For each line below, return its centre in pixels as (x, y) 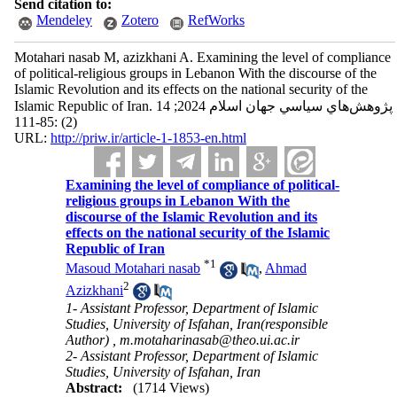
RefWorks (216, 20)
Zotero (140, 20)
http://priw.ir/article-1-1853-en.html (148, 138)
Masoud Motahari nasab (133, 269)
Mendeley (64, 20)
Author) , (93, 340)
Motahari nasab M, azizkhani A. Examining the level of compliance (202, 57)
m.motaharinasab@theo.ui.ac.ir (210, 340)
